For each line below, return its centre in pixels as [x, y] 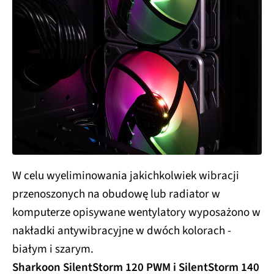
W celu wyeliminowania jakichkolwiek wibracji [126, 176]
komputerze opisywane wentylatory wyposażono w [136, 212]
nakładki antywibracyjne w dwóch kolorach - [122, 231]
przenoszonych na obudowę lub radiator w [116, 194]
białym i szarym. [53, 249]
